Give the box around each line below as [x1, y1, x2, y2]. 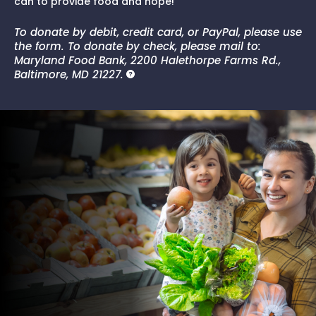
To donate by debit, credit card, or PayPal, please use [14, 24, 302, 39]
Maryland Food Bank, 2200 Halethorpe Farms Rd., [14, 52, 281, 68]
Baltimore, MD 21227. [14, 66, 123, 82]
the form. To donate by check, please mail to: [14, 38, 261, 54]
